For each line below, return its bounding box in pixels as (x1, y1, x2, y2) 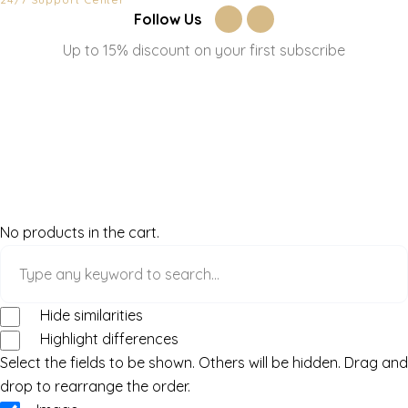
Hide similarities (36, 306, 143, 325)
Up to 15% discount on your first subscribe (63, 41, 345, 60)
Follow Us (134, 9, 201, 28)
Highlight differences (36, 330, 178, 349)
